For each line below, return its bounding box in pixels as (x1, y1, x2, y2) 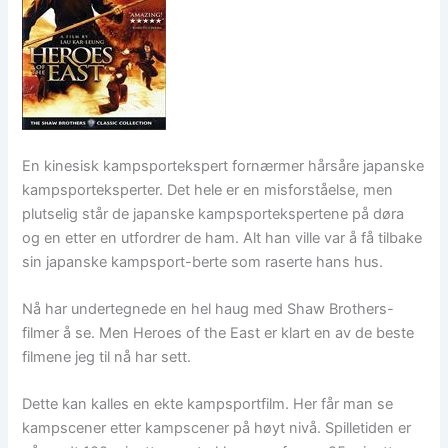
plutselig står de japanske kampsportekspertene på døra (22, 204, 405, 223)
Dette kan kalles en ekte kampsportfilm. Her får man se (22, 395, 394, 414)
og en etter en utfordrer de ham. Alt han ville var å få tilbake (22, 228, 423, 247)
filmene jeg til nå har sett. (22, 347, 192, 366)
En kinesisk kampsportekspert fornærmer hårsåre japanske (22, 156, 425, 175)
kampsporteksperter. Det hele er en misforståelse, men (22, 180, 394, 199)
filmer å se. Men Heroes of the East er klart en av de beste (22, 323, 415, 342)
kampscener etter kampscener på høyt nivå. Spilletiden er (22, 419, 412, 438)
